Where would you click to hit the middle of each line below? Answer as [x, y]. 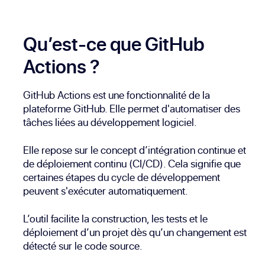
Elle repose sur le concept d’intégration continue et [135, 150]
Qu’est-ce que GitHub [114, 44]
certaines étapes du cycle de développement [122, 177]
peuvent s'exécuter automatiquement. [106, 191]
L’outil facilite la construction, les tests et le [116, 219]
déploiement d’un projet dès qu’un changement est [135, 232]
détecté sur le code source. [83, 246]
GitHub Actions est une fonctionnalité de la [117, 95]
